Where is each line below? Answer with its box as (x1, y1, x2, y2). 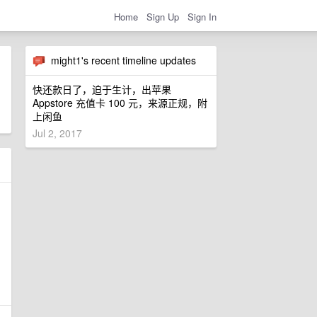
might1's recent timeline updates (45, 53, 196, 67)
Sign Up (146, 9, 179, 23)
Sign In (188, 9, 217, 23)
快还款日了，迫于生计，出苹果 (33, 82, 171, 97)
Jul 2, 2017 (33, 126, 82, 141)
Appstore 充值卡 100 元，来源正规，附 (33, 96, 207, 110)
